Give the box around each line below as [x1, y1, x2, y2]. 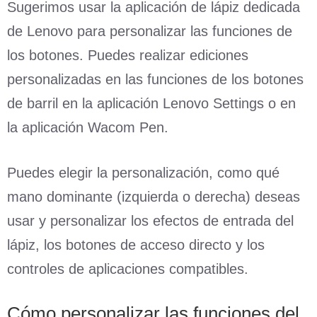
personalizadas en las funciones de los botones [7, 71, 304, 87]
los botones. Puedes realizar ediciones [7, 47, 248, 63]
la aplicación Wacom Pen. [7, 119, 168, 135]
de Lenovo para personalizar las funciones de [7, 23, 292, 39]
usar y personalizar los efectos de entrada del [7, 212, 294, 229]
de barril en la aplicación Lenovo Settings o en [7, 95, 296, 111]
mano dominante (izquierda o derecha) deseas [7, 188, 300, 204]
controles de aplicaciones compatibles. [7, 260, 248, 277]
